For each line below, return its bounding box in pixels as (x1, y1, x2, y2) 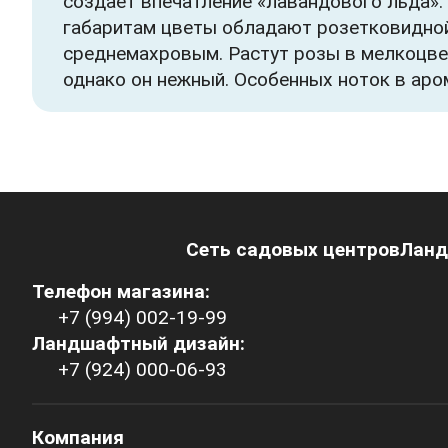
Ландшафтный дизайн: (32, 331, 245, 355)
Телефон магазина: (32, 279, 210, 303)
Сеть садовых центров (186, 237, 400, 261)
